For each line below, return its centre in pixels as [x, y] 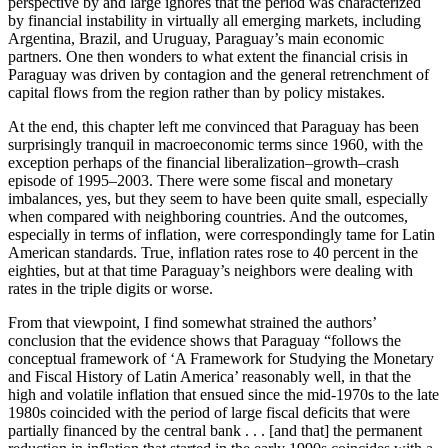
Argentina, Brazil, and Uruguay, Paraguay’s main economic [196, 38]
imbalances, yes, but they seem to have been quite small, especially [218, 198]
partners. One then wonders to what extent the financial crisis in [208, 56]
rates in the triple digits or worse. [110, 288]
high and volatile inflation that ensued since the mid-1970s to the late [223, 394]
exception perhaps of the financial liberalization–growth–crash [203, 162]
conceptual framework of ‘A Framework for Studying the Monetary [221, 358]
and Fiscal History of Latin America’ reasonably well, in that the [209, 376]
